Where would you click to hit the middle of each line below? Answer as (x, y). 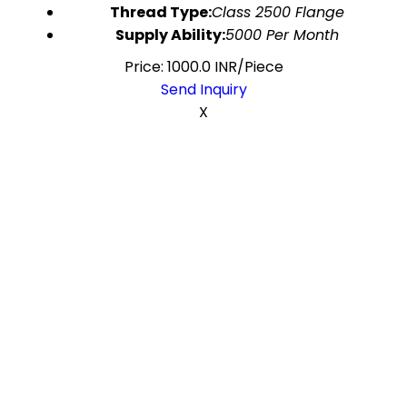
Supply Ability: (170, 35)
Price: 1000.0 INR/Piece (203, 67)
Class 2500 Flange (278, 12)
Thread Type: (161, 12)
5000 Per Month (282, 35)
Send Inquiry (203, 89)
